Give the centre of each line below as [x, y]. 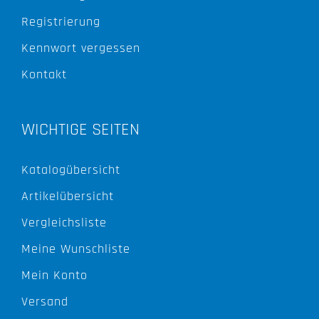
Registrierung [61, 21]
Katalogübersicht [71, 169]
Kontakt [44, 74]
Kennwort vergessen [81, 48]
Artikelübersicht [68, 196]
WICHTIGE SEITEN [80, 129]
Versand [45, 301]
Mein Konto [54, 275]
